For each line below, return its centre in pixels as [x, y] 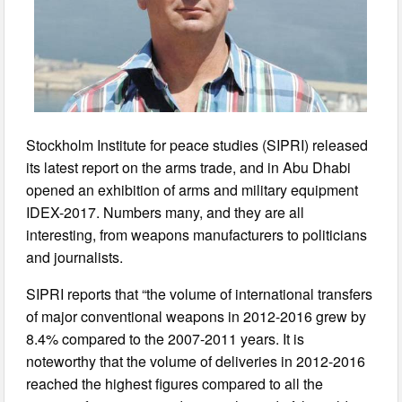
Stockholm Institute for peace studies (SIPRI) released [197, 145]
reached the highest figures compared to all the [175, 384]
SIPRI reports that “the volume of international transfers [200, 294]
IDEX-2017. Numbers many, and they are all [166, 213]
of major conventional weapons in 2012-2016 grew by [197, 317]
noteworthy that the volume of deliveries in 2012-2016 [196, 362]
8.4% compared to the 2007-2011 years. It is [166, 339]
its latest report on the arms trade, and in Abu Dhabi [189, 168]
